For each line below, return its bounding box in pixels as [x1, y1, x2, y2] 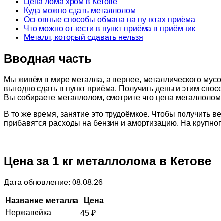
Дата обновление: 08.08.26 [4, 178, 103, 186]
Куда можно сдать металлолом [24, 6, 136, 15]
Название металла [5, 196, 78, 205]
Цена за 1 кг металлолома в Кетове [4, 154, 211, 168]
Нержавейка [5, 208, 51, 217]
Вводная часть [4, 51, 92, 65]
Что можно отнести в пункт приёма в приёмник [24, 24, 195, 33]
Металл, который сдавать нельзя [24, 33, 143, 41]
